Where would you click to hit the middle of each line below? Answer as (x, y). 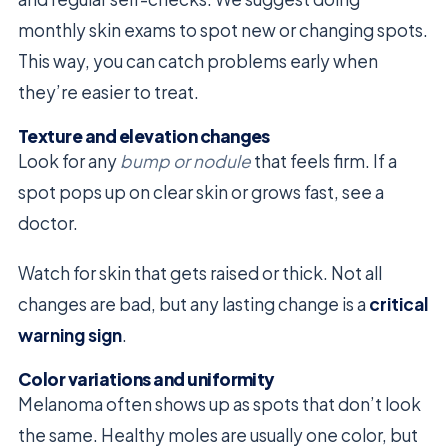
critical (398, 303)
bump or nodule (185, 160)
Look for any (69, 160)
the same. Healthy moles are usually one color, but (218, 434)
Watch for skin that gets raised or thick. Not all (200, 272)
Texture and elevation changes (144, 135)
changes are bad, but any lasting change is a (193, 303)
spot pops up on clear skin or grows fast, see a (201, 191)
